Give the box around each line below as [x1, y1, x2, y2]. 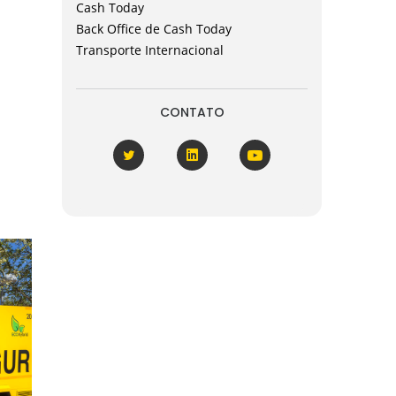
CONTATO [159, 103, 225, 121]
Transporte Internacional [76, 42, 224, 58]
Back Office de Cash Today [76, 20, 232, 37]
